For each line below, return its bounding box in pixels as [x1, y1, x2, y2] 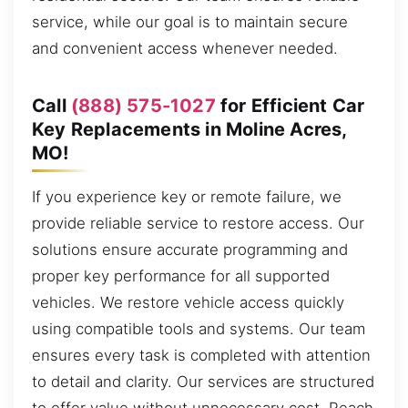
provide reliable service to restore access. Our [32, 213, 364, 232]
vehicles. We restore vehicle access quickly [32, 292, 344, 311]
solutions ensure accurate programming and [32, 240, 348, 259]
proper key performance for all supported [32, 266, 330, 285]
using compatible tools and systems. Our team [32, 319, 365, 338]
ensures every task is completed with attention [32, 345, 371, 364]
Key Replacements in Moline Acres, [32, 117, 347, 140]
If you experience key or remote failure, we [32, 187, 342, 206]
